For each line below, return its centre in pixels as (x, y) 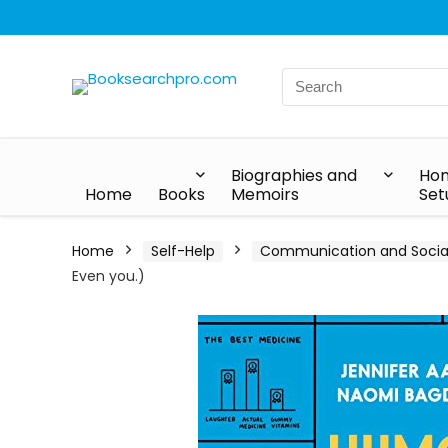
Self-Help (183, 251)
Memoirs (265, 194)
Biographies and (294, 175)
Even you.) (108, 276)
